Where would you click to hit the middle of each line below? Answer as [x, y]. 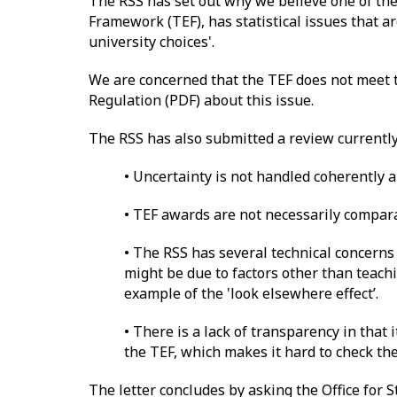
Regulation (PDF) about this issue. [201, 100]
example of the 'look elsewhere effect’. [253, 293]
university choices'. [151, 41]
